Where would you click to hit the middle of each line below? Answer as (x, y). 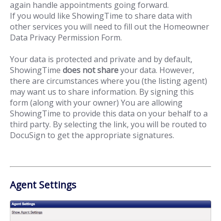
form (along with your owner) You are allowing (96, 102)
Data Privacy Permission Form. (66, 37)
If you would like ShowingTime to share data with (101, 16)
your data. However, (156, 70)
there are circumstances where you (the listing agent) (109, 81)
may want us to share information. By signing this (102, 92)
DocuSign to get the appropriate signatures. (92, 135)
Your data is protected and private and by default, (101, 59)
